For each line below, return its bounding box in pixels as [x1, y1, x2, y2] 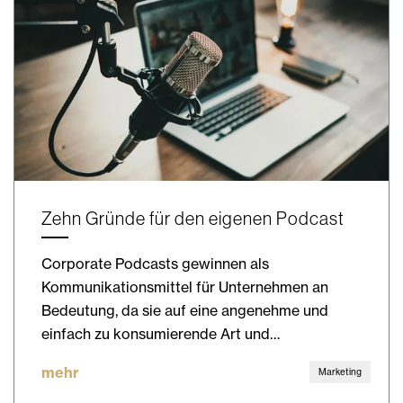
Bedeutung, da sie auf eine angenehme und [41, 300, 328, 319]
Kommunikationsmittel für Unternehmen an [41, 277, 328, 296]
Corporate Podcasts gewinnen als [41, 254, 269, 273]
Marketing [318, 365, 362, 378]
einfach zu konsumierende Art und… [41, 324, 280, 343]
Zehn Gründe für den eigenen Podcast [41, 206, 345, 229]
